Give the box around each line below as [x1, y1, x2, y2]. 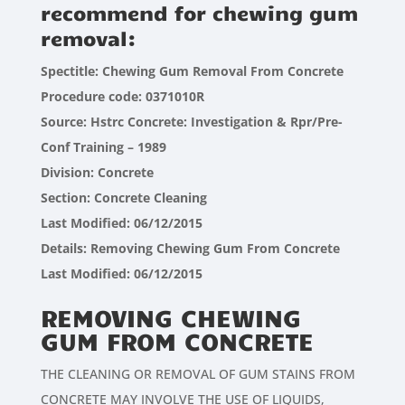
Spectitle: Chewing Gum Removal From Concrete [40, 62, 344, 80]
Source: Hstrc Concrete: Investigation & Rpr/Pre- [40, 113, 343, 131]
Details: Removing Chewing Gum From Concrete [40, 240, 340, 258]
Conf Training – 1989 [40, 138, 166, 156]
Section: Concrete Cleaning [40, 189, 207, 207]
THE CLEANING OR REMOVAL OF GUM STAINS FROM [40, 365, 355, 383]
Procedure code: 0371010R [40, 88, 204, 106]
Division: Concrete [40, 164, 154, 182]
